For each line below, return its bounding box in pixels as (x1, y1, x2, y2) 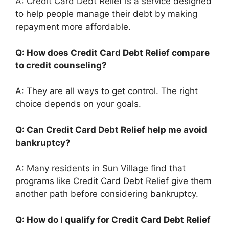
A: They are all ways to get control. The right (15, 86, 198, 97)
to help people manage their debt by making (15, 9, 197, 19)
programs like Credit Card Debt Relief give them (15, 176, 212, 187)
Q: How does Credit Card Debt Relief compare (15, 47, 210, 58)
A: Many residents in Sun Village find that (15, 163, 186, 174)
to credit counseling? (15, 60, 111, 71)
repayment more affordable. (15, 21, 131, 32)
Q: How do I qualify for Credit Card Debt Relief (15, 214, 211, 225)
